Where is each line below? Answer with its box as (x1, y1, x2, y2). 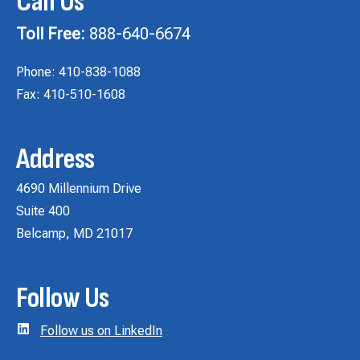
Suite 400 (16, 202, 70, 219)
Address (16, 141, 95, 177)
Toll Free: (16, 23, 85, 43)
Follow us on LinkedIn (40, 322, 162, 338)
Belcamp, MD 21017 (16, 225, 133, 241)
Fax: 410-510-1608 (16, 86, 125, 102)
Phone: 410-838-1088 (16, 63, 141, 80)
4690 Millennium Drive (16, 180, 141, 196)
